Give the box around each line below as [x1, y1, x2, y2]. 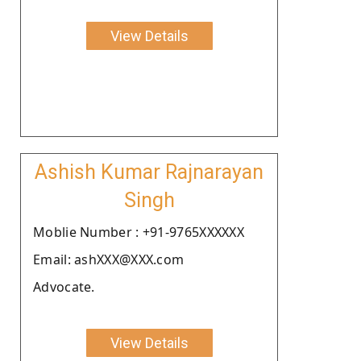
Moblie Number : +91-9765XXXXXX [33, 222, 244, 241]
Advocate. [33, 277, 95, 296]
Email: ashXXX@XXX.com [33, 250, 185, 268]
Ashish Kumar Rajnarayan [35, 160, 263, 184]
